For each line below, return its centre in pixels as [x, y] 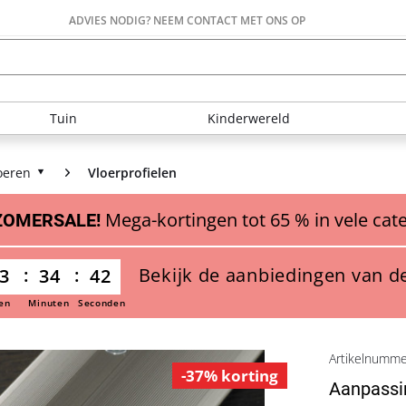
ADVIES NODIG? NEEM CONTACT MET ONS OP [187, 20]
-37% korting [230, 375]
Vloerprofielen [132, 173]
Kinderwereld [249, 118]
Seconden [101, 303]
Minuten [49, 303]
